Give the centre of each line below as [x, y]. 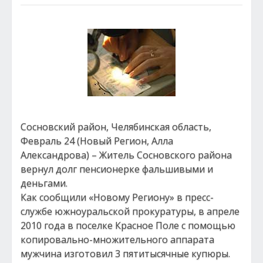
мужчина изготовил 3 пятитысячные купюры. [125, 254]
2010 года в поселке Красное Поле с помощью [128, 225]
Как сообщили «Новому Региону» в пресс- [117, 197]
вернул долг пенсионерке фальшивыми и [117, 169]
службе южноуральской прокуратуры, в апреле [130, 211]
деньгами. [44, 183]
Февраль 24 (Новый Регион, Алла [97, 141]
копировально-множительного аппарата [117, 240]
